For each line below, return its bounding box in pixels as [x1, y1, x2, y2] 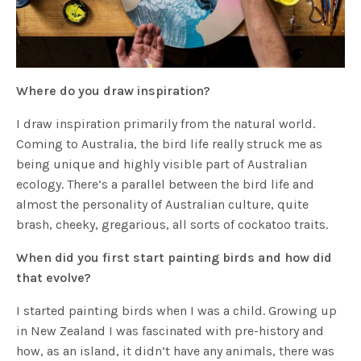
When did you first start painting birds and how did [16, 250, 333, 266]
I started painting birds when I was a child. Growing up [16, 303, 338, 319]
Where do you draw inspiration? [16, 83, 211, 99]
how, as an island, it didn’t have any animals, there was [16, 343, 335, 359]
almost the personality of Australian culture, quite [16, 197, 309, 213]
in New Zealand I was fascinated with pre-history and [16, 323, 325, 339]
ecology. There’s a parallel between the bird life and [16, 176, 315, 193]
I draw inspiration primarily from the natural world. [16, 116, 316, 132]
